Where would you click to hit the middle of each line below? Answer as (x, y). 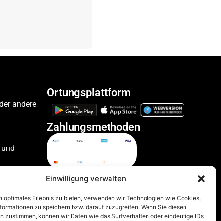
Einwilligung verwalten (86, 178)
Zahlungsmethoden (94, 127)
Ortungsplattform (89, 93)
